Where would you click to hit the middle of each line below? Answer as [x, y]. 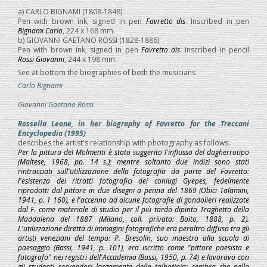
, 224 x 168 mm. [89, 31]
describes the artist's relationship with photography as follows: [124, 143]
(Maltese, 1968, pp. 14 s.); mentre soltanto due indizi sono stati [133, 162]
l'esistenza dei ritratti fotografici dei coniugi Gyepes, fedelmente [133, 181]
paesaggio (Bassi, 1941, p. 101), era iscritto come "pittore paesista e [133, 248]
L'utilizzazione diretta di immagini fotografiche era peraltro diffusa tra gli [133, 229]
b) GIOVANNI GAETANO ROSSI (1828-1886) [89, 41]
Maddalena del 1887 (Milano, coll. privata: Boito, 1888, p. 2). [133, 219]
